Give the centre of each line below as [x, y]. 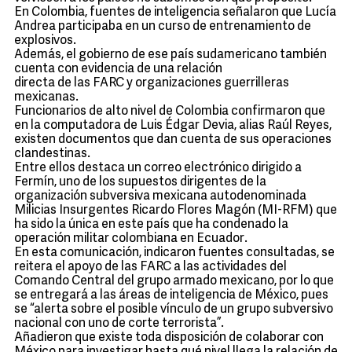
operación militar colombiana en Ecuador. [131, 239]
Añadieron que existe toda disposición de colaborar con [169, 338]
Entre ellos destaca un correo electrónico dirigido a [158, 168]
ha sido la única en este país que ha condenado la [151, 225]
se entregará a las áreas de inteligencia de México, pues [171, 295]
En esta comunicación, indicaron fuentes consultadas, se [174, 253]
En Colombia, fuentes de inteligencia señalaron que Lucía [175, 13]
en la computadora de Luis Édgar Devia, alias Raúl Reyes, [173, 126]
